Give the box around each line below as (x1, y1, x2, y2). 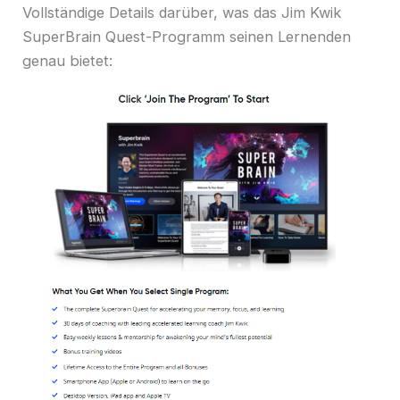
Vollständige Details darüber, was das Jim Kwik (22, 3, 341, 21)
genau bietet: (22, 51, 117, 70)
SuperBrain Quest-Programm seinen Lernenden (22, 27, 351, 46)
